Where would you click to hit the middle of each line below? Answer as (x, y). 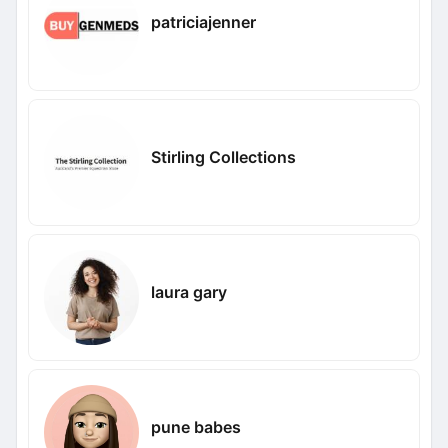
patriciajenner (203, 21)
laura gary (188, 291)
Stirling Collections (223, 156)
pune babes (195, 426)
